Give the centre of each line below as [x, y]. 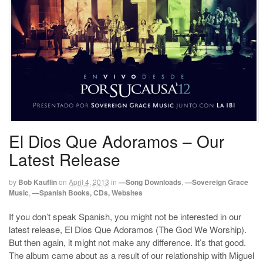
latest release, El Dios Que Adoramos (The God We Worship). [128, 230]
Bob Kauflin [38, 182]
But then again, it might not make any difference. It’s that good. [127, 242]
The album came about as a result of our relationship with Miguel [131, 255]
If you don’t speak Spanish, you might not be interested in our [125, 217]
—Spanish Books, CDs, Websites [87, 192]
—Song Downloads [150, 182]
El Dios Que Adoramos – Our [117, 141]
